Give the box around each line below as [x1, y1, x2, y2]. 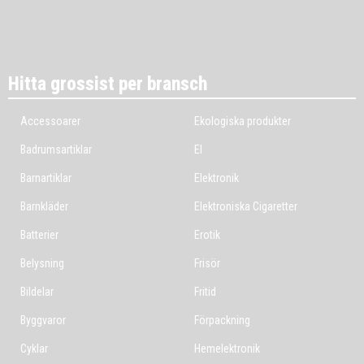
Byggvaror [20, 314, 66, 327]
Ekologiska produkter [194, 115, 291, 128]
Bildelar [20, 285, 54, 298]
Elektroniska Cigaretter [194, 200, 297, 213]
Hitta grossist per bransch [8, 73, 207, 95]
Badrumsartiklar [20, 143, 92, 156]
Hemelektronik [194, 342, 260, 355]
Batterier [20, 228, 58, 241]
